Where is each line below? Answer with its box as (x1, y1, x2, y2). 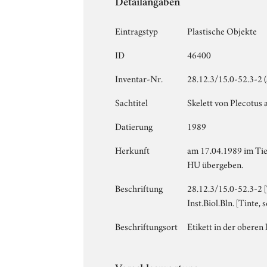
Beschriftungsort (115, 219, 178, 232)
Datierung (115, 119, 153, 132)
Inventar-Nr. (115, 71, 163, 85)
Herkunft (115, 142, 150, 156)
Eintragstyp (115, 23, 159, 37)
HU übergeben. (187, 157, 244, 170)
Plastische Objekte (187, 23, 257, 37)
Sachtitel (115, 95, 148, 108)
